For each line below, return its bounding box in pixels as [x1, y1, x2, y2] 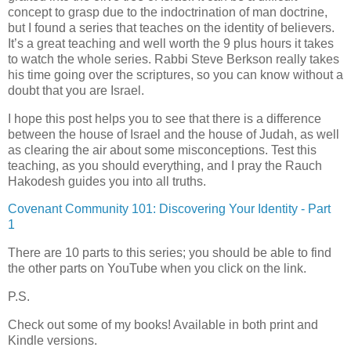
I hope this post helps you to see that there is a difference [8, 111, 321, 125]
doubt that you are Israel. [8, 83, 147, 97]
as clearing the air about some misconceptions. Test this [8, 143, 317, 157]
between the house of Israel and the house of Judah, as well [8, 127, 339, 141]
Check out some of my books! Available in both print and [8, 317, 318, 331]
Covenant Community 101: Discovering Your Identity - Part [8, 202, 331, 216]
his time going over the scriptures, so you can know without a [8, 67, 343, 81]
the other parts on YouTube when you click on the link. [8, 262, 309, 276]
